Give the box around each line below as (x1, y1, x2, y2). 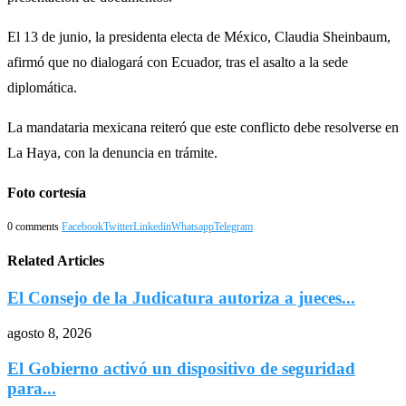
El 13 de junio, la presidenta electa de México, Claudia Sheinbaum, (7, 28, 391, 44)
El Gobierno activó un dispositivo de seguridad (7, 358, 355, 378)
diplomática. (7, 79, 77, 95)
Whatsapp (171, 219, 214, 233)
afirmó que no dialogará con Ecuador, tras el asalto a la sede (7, 53, 348, 70)
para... (7, 378, 56, 398)
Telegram (214, 219, 253, 233)
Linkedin (133, 219, 171, 233)
